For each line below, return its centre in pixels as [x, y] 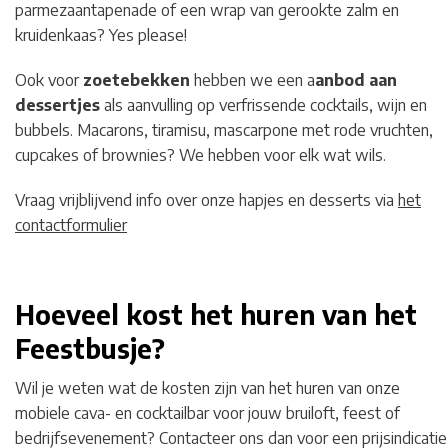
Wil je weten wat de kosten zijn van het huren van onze [207, 387]
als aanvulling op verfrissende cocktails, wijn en [263, 104]
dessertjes [57, 104]
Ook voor [49, 79]
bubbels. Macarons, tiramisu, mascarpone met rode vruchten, [224, 129]
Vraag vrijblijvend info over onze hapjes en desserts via [206, 199]
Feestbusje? [90, 348]
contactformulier [71, 224]
